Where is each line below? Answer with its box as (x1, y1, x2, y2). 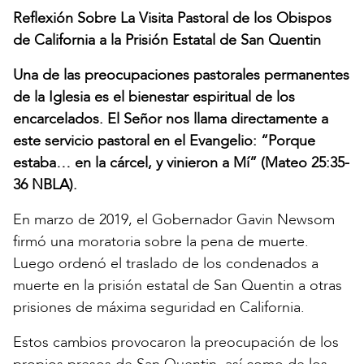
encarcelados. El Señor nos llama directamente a (13, 109, 328, 130)
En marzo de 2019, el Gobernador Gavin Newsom (13, 210, 335, 231)
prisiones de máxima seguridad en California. (13, 297, 305, 318)
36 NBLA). (13, 175, 77, 196)
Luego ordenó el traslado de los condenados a (13, 253, 318, 275)
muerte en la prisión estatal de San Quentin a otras (13, 275, 342, 297)
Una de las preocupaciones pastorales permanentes (13, 65, 349, 86)
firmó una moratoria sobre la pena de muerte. (13, 232, 309, 253)
